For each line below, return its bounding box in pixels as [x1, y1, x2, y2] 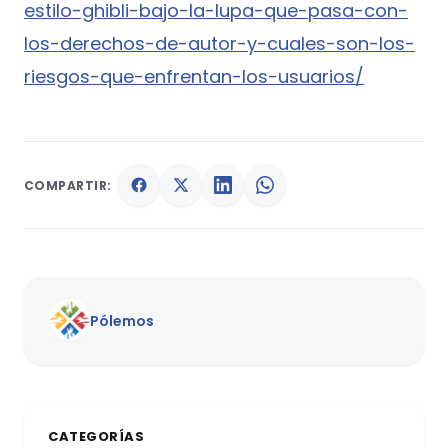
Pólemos [90, 311, 154, 332]
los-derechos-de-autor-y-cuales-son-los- [24, 31, 415, 57]
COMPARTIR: [24, 176, 112, 194]
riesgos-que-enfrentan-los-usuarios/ [24, 64, 364, 90]
